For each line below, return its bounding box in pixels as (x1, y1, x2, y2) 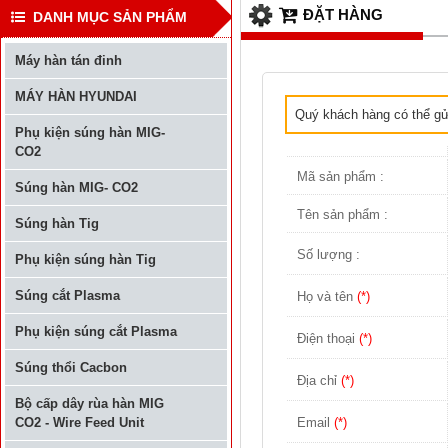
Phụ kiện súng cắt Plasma (15, 324, 177, 339)
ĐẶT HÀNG (299, 6, 383, 23)
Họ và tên (297, 288, 358, 304)
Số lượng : (297, 246, 361, 262)
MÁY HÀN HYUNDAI (15, 89, 137, 104)
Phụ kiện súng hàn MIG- (15, 125, 165, 140)
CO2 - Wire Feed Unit (15, 415, 144, 430)
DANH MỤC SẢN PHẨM (25, 9, 187, 25)
